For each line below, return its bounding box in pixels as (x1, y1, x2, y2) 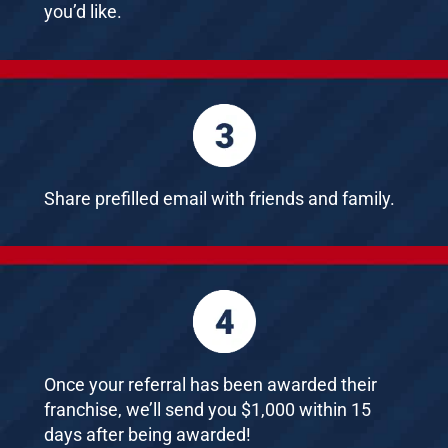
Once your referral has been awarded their (44, 375, 377, 396)
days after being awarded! (44, 425, 251, 446)
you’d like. (44, 2, 122, 23)
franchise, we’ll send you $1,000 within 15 (44, 400, 371, 421)
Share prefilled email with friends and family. (44, 188, 395, 209)
